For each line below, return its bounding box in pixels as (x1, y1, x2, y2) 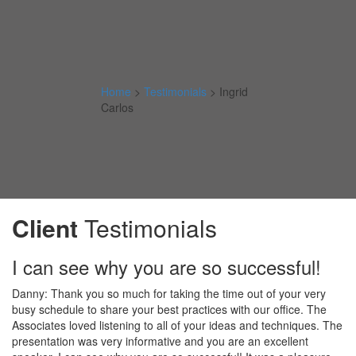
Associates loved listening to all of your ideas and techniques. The (12, 317, 342, 333)
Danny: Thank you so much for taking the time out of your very (12, 285, 326, 301)
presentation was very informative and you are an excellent (12, 333, 308, 349)
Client (12, 211, 78, 245)
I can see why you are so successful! (12, 253, 321, 281)
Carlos (101, 99, 133, 115)
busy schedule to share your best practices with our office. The (12, 301, 327, 317)
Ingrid (219, 83, 248, 99)
